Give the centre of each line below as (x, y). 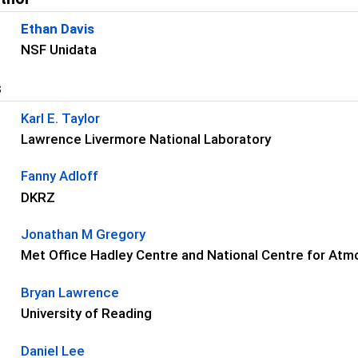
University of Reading (87, 314)
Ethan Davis (58, 28)
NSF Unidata (59, 50)
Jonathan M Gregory (84, 235)
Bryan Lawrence (70, 292)
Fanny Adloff (60, 176)
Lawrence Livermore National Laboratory (146, 139)
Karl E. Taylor (61, 118)
